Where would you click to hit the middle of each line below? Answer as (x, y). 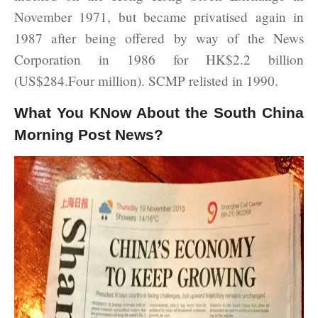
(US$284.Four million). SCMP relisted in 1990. (146, 80)
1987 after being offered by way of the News (159, 38)
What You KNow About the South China (159, 112)
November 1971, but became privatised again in (159, 16)
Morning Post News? (89, 134)
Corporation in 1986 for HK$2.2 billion (159, 59)
